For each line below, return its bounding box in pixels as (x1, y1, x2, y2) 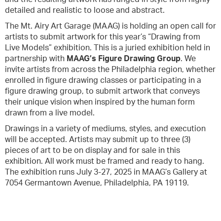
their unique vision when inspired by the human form (5, 98, 195, 106)
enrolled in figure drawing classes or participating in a (5, 76, 201, 84)
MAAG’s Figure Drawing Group (67, 55, 181, 63)
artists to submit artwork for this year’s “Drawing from (5, 33, 200, 41)
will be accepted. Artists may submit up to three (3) (5, 136, 190, 144)
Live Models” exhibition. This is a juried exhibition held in (5, 44, 210, 52)
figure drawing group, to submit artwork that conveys (5, 87, 200, 95)
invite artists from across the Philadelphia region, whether (5, 66, 216, 74)
